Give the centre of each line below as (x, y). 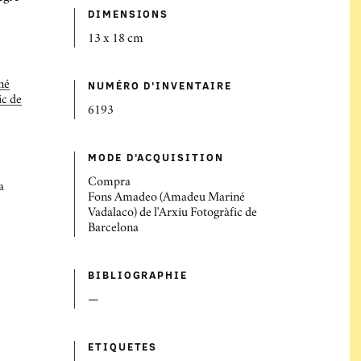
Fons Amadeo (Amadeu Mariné (166, 198)
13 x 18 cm (116, 39)
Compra (109, 183)
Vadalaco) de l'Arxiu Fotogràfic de (172, 214)
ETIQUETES (123, 346)
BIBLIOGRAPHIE (138, 275)
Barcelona (113, 229)
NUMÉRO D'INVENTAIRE (160, 85)
